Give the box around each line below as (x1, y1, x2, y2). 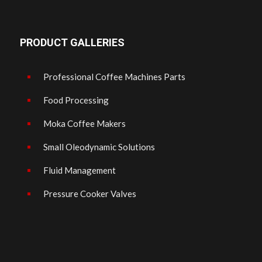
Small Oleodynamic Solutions (43, 142, 155, 153)
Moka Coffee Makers (43, 118, 126, 129)
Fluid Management (43, 165, 116, 176)
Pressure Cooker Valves (43, 188, 136, 199)
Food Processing (43, 95, 109, 106)
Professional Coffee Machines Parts (43, 71, 185, 82)
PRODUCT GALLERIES (20, 36, 125, 49)
